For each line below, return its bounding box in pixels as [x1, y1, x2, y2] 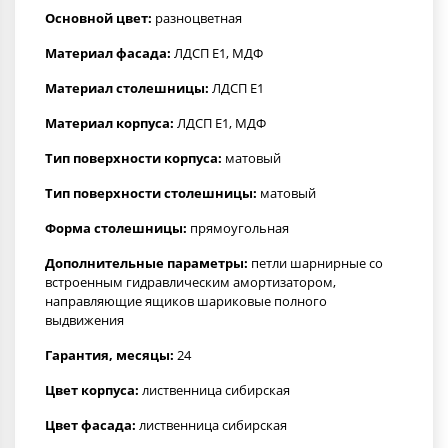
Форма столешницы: [45, 218, 187, 237]
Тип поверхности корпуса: [45, 148, 222, 167]
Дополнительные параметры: [45, 253, 248, 272]
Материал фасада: [45, 43, 171, 62]
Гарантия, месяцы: [45, 345, 174, 364]
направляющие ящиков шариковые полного [45, 291, 327, 310]
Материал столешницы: [45, 78, 209, 97]
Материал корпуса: [45, 113, 174, 132]
